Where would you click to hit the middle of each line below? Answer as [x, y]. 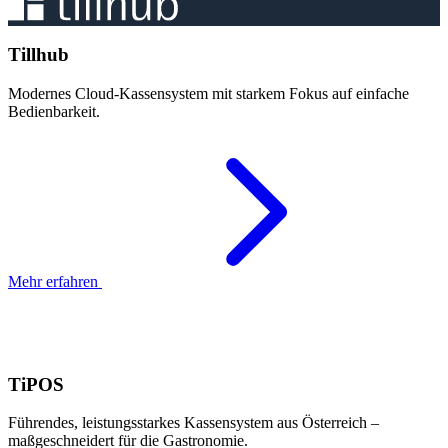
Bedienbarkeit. [54, 111]
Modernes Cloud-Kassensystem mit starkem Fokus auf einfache [208, 93]
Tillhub [38, 55]
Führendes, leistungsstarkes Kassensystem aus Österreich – [193, 423]
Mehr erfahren [55, 281]
